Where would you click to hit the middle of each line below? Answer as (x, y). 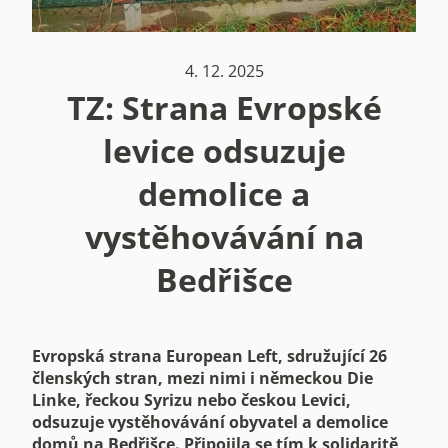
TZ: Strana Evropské (224, 107)
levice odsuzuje (224, 150)
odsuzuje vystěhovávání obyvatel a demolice (210, 421)
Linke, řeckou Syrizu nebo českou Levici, (191, 399)
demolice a (224, 193)
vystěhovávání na (224, 236)
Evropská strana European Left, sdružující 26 (209, 355)
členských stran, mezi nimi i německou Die (202, 377)
